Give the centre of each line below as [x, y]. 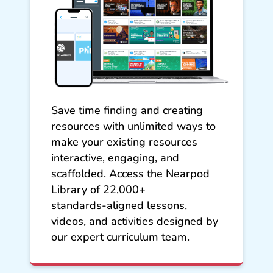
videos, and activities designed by [135, 221]
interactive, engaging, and [115, 158]
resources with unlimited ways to [133, 126]
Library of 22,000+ [98, 189]
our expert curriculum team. [120, 237]
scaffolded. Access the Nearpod [130, 173]
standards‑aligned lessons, [119, 205]
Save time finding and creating [127, 110]
